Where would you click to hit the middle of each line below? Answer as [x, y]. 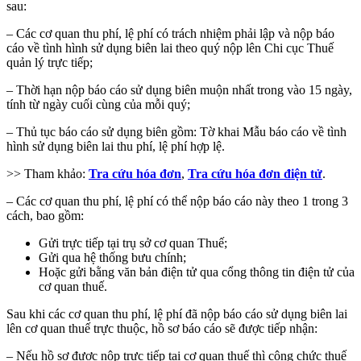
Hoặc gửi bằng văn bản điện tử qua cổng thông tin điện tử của [197, 272]
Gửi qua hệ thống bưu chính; [112, 257]
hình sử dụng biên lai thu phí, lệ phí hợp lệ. [116, 146]
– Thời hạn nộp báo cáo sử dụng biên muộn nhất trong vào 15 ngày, [179, 89]
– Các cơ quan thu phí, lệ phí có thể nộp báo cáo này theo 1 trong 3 [177, 201]
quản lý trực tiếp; [50, 62]
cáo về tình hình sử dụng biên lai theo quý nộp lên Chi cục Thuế [170, 48]
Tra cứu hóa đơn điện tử [255, 173]
